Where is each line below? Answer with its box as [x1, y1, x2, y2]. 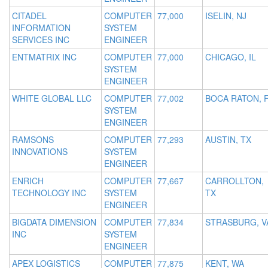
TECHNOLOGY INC [12, 187, 86, 199]
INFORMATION [12, 22, 71, 34]
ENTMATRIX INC [12, 51, 77, 63]
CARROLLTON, [205, 175, 264, 187]
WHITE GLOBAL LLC [12, 92, 92, 105]
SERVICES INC [12, 33, 69, 46]
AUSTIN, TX [205, 133, 251, 146]
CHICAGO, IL [205, 51, 256, 63]
